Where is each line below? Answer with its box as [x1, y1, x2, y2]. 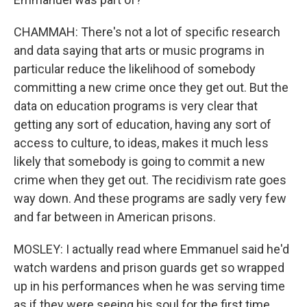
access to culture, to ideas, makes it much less [14, 136, 269, 150]
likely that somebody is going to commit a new [14, 154, 265, 169]
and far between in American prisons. [14, 210, 216, 224]
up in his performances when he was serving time [14, 279, 285, 293]
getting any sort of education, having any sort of [14, 117, 271, 132]
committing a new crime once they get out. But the [14, 80, 288, 95]
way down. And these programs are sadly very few [14, 191, 286, 206]
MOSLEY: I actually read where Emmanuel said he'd [14, 242, 289, 256]
